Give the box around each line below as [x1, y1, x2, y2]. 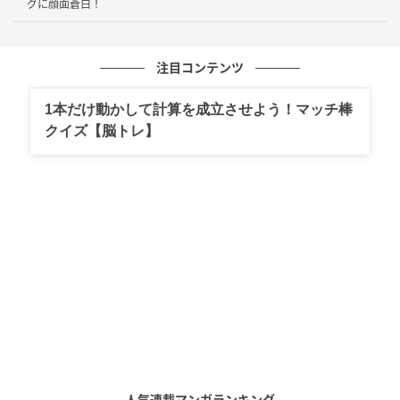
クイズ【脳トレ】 [45, 123, 159, 138]
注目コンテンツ [156, 60, 244, 75]
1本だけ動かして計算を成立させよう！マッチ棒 [45, 102, 353, 117]
